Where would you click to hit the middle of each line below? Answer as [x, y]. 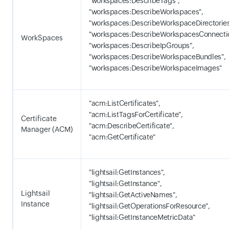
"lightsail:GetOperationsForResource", [150, 206]
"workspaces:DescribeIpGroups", [142, 45]
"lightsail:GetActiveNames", [133, 195]
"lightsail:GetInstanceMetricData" [142, 217]
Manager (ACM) [47, 129]
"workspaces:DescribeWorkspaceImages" [156, 68]
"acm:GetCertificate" [122, 137]
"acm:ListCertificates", [125, 103]
